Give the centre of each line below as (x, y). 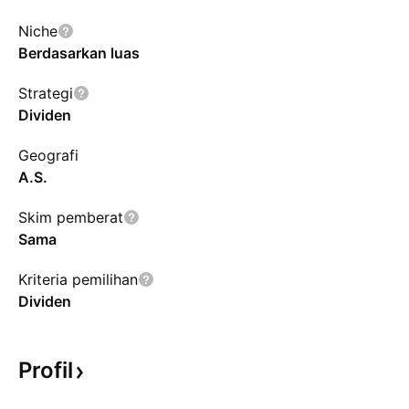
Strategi (46, 93)
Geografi (48, 155)
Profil (46, 370)
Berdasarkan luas (79, 53)
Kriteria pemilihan (78, 279)
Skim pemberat (71, 217)
